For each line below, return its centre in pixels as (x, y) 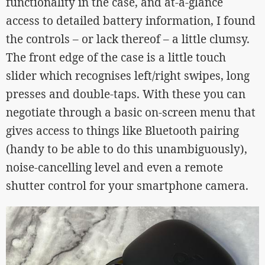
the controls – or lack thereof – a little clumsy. (128, 39)
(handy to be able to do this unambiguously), (127, 149)
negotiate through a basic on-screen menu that (131, 112)
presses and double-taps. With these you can (126, 94)
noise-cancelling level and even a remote (114, 167)
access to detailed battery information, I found (131, 20)
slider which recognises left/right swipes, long (128, 75)
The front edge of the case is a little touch (116, 57)
